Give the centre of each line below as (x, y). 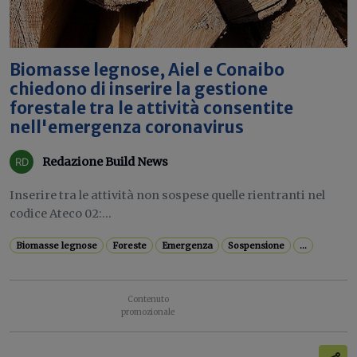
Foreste (130, 245)
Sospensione (257, 245)
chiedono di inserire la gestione (139, 89)
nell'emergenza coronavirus (127, 127)
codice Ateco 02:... (61, 214)
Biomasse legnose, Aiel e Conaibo (147, 70)
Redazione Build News (105, 161)
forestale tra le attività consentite (151, 108)
